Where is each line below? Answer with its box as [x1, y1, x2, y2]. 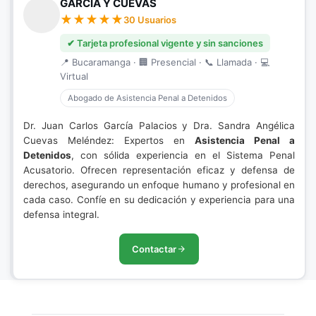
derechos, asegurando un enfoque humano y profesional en [23, 179, 295, 190]
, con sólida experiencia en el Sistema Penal [71, 150, 295, 161]
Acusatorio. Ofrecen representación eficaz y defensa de [23, 164, 295, 176]
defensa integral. [23, 209, 99, 220]
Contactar [132, 243, 176, 255]
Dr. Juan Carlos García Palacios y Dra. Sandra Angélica [23, 120, 295, 131]
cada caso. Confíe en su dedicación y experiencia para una [23, 194, 295, 205]
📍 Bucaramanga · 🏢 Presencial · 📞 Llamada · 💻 [60, 56, 269, 68]
